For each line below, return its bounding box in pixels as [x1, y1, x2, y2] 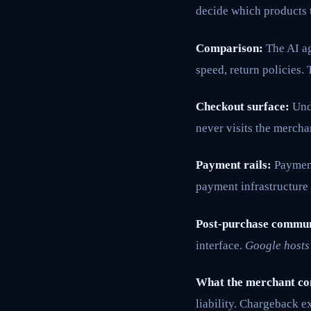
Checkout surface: [196, 99, 289, 113]
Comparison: [196, 41, 263, 55]
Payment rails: [196, 158, 271, 172]
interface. [196, 238, 245, 252]
